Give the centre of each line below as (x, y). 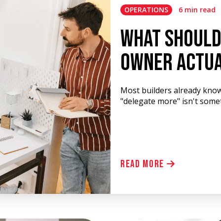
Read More (144, 164)
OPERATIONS (146, 10)
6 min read (197, 10)
